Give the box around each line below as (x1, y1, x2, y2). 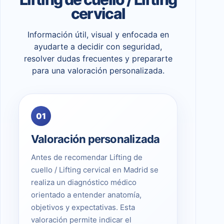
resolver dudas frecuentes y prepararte (23, 53, 172, 63)
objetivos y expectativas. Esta (31, 202, 135, 212)
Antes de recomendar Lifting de (31, 152, 142, 162)
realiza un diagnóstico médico (31, 177, 136, 187)
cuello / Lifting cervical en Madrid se (31, 164, 158, 174)
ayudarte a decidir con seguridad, (34, 41, 162, 51)
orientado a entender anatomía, (31, 189, 141, 199)
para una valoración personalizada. (31, 65, 164, 75)
